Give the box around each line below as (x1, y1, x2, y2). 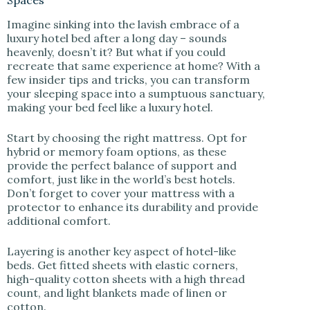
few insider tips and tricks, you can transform (7, 73, 250, 86)
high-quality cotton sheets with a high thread (7, 272, 245, 286)
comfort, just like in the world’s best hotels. (7, 172, 235, 186)
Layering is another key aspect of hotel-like (7, 244, 236, 258)
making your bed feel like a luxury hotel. (7, 100, 216, 114)
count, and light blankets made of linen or (7, 286, 227, 300)
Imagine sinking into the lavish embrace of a (7, 17, 239, 31)
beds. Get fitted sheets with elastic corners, (7, 258, 238, 272)
